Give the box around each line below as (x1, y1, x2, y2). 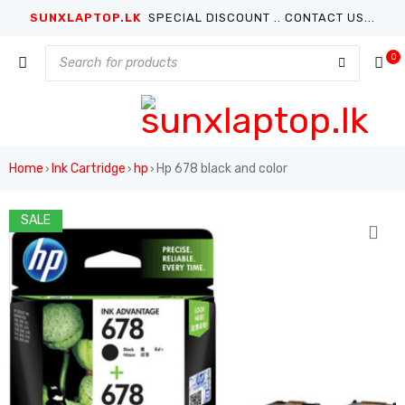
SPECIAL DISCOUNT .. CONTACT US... (145, 11, 375, 24)
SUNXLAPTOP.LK (30, 11, 145, 24)
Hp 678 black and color (156, 161, 287, 176)
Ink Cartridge (52, 161, 126, 176)
